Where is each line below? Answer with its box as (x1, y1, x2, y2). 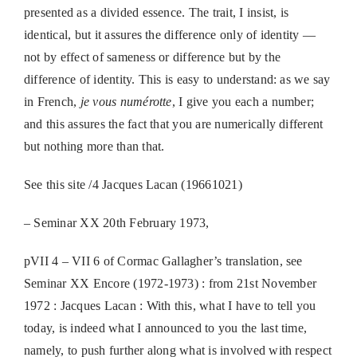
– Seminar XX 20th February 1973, (23, 216, 210, 230)
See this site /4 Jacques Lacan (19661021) (23, 178, 242, 192)
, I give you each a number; (171, 95, 315, 109)
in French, (23, 95, 80, 109)
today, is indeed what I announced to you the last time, (23, 321, 308, 335)
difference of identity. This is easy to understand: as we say (23, 73, 331, 87)
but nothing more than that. (23, 139, 165, 154)
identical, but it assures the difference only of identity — (23, 28, 316, 42)
